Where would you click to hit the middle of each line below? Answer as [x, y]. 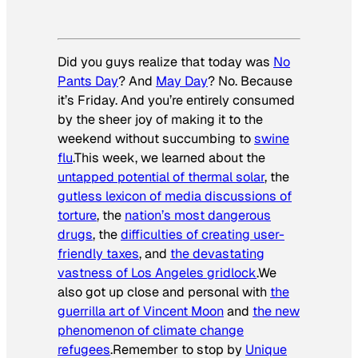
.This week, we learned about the [169, 157]
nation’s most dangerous [198, 215]
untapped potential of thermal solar [161, 177]
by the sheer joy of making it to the [160, 119]
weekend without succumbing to [156, 138]
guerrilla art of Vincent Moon [141, 311]
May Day [182, 81]
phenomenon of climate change [151, 330]
